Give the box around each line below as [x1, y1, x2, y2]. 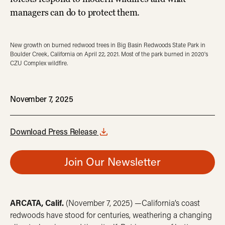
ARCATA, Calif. [10, 197, 64, 208]
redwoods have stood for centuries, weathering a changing [10, 209, 212, 220]
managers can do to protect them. [10, 7, 140, 18]
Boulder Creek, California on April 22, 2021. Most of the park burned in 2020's [10, 50, 208, 58]
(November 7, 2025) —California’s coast [64, 197, 200, 208]
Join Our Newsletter [64, 154, 161, 169]
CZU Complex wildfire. [10, 59, 68, 67]
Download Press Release [10, 126, 97, 137]
